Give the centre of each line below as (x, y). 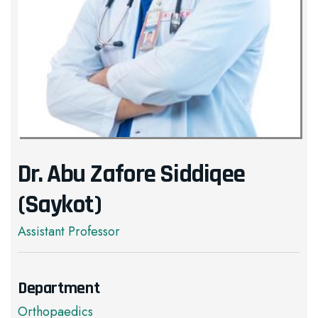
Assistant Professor (69, 231)
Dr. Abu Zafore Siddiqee (131, 174)
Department (59, 288)
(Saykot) (60, 205)
